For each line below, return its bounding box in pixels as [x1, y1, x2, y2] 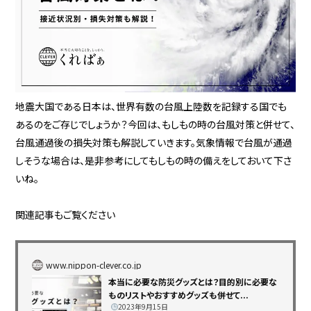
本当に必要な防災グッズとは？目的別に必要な [108, 276, 278, 288]
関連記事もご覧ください [15, 208, 116, 222]
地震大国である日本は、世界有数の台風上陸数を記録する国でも [15, 99, 287, 114]
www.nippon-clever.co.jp [46, 259, 142, 271]
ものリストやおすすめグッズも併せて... [108, 289, 249, 301]
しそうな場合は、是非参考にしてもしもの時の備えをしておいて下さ [15, 153, 292, 168]
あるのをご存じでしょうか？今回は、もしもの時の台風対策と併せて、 [15, 117, 296, 132]
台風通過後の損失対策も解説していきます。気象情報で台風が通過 [15, 135, 293, 150]
